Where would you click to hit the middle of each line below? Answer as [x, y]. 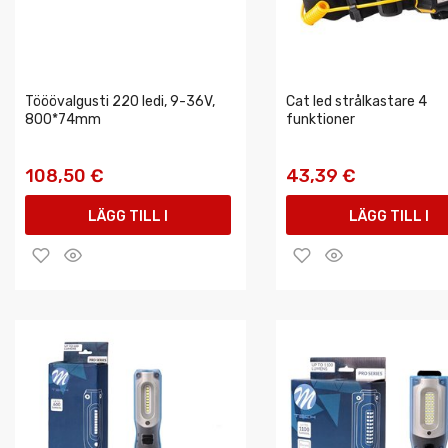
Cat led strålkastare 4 [356, 101]
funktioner [320, 119]
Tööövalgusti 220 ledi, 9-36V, [120, 101]
